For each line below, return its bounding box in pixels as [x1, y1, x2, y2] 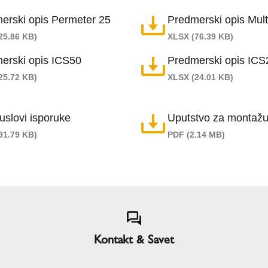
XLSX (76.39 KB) [167, 32, 233, 41]
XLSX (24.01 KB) [167, 72, 233, 82]
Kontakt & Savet [94, 232, 174, 246]
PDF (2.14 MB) [167, 130, 225, 139]
